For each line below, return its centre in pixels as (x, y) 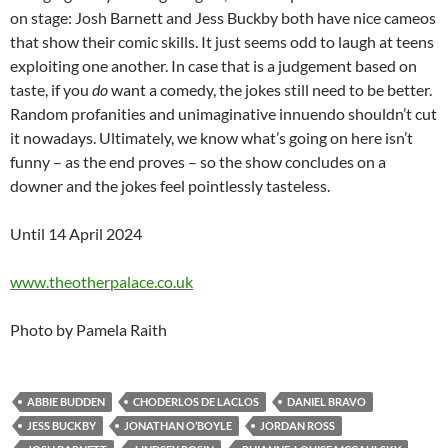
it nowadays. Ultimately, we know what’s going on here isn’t (211, 138)
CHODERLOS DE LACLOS (196, 402)
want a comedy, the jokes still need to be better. (270, 90)
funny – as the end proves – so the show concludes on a (198, 162)
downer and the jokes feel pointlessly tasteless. (170, 186)
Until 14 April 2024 (76, 234)
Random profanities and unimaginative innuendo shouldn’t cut (223, 114)
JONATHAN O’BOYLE (178, 426)
